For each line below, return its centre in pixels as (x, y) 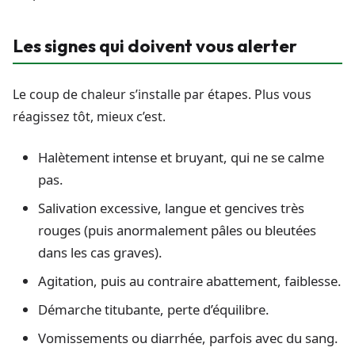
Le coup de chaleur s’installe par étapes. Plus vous (162, 95)
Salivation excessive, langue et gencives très (171, 208)
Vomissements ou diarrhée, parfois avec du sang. (188, 338)
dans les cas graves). (100, 253)
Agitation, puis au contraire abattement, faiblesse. (190, 281)
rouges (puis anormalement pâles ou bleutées (177, 231)
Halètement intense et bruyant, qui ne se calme (181, 158)
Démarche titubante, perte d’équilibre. (154, 310)
